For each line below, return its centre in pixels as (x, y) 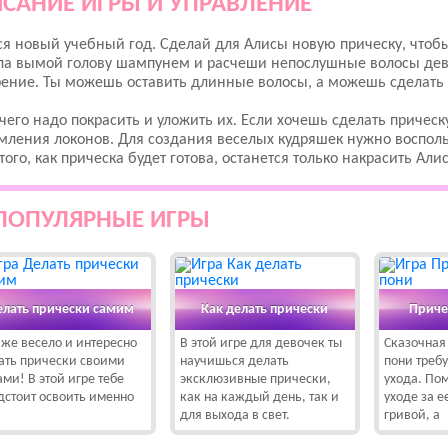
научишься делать (234, 361)
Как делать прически (265, 309)
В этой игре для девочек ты (260, 343)
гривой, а (411, 415)
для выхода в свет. (234, 415)
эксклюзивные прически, (255, 379)
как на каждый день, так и (259, 397)
